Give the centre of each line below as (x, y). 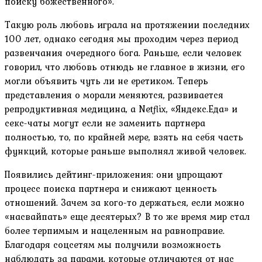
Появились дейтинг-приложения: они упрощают (114, 175)
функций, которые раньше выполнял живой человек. (125, 151)
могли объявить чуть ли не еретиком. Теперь (106, 81)
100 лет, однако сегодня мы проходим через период (122, 39)
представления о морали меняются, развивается (114, 95)
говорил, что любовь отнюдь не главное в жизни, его (125, 67)
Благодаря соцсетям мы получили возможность (113, 245)
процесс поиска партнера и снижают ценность (111, 189)
